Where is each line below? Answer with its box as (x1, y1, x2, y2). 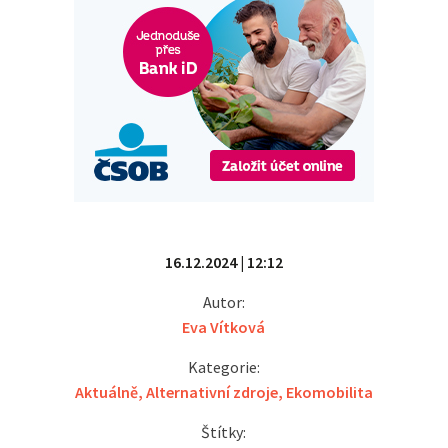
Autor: (202, 291, 245, 312)
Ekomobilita (285, 381, 373, 402)
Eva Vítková (182, 316, 266, 337)
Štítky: (201, 421, 247, 442)
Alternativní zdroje (145, 381, 278, 402)
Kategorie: (187, 356, 260, 377)
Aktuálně (74, 381, 138, 402)
